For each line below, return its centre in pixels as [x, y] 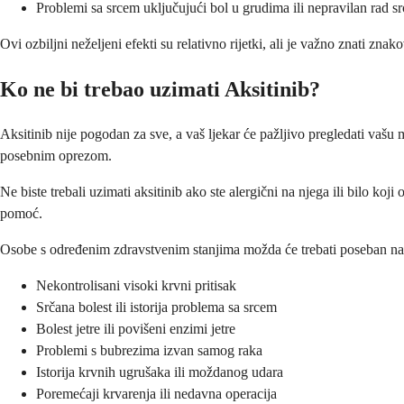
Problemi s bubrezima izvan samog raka [149, 351]
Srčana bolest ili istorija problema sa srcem [156, 308]
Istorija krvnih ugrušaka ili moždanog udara [160, 372]
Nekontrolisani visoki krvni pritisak [136, 286]
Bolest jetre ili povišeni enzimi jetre [136, 329]
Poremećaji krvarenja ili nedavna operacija [156, 394]
